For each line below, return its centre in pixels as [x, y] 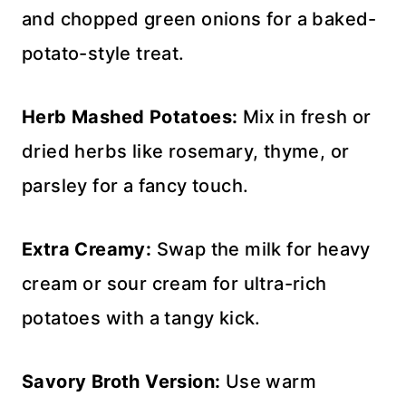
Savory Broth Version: [121, 381]
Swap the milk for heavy [261, 249]
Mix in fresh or [304, 116]
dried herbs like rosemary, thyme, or [186, 151]
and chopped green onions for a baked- [199, 19]
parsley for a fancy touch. [135, 185]
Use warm [269, 381]
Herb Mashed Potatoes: [130, 116]
